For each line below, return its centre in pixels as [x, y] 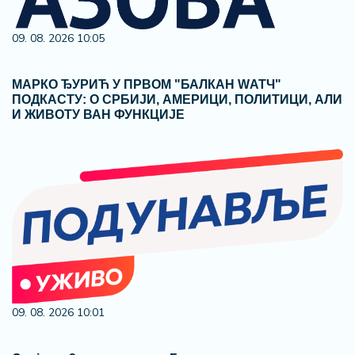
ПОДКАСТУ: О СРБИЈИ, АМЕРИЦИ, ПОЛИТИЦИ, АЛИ [177, 99]
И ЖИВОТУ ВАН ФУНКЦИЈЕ [98, 115]
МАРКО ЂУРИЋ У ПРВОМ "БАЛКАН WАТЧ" [147, 84]
